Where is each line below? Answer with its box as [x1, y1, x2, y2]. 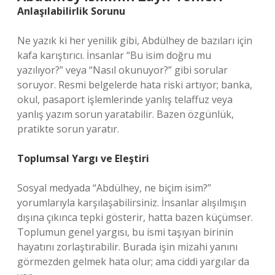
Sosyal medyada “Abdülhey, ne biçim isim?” [17, 181, 211, 195]
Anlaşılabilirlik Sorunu [17, 4, 125, 18]
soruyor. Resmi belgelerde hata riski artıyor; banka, [17, 78, 252, 91]
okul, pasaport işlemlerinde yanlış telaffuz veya [17, 93, 233, 106]
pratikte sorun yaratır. [17, 122, 119, 136]
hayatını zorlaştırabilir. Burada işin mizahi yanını [17, 240, 238, 254]
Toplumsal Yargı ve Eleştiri [17, 152, 149, 165]
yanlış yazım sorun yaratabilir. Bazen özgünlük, [17, 107, 234, 121]
